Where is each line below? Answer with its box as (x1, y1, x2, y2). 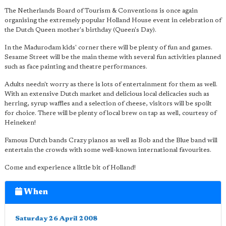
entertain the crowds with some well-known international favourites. (5, 146, 211, 153)
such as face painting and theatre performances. (5, 63, 147, 70)
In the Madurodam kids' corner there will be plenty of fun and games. (5, 44, 212, 51)
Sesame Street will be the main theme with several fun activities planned (5, 53, 221, 61)
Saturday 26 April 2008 (15, 215, 97, 222)
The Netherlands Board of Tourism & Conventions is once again (5, 7, 198, 14)
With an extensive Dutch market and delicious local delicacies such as (5, 90, 209, 97)
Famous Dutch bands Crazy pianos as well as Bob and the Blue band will (5, 137, 217, 144)
